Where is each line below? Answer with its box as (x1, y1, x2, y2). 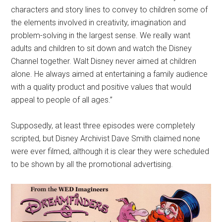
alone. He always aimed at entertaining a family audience (11, 69, 208, 79)
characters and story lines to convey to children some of (11, 5, 208, 14)
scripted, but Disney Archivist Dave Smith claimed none (11, 134, 201, 143)
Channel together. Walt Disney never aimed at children (11, 56, 197, 66)
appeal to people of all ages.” (11, 95, 113, 105)
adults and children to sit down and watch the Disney (11, 44, 192, 53)
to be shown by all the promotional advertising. (11, 160, 173, 169)
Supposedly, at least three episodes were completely (11, 121, 196, 130)
